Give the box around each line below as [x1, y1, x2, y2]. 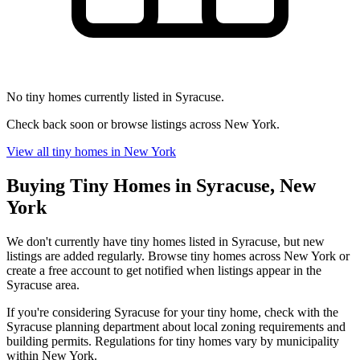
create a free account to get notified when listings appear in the [6, 263, 321, 277]
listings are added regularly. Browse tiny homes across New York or [6, 248, 350, 263]
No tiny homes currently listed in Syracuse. [6, 89, 224, 104]
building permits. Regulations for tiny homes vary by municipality [6, 333, 339, 348]
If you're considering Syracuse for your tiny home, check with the [6, 305, 338, 319]
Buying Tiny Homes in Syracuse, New [6, 174, 316, 196]
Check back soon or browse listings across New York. [6, 117, 280, 131]
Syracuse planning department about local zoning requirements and [6, 319, 346, 333]
